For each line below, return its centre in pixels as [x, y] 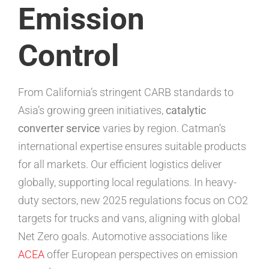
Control [69, 55]
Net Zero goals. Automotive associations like [122, 236]
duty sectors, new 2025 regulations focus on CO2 [133, 200]
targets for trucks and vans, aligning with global [129, 218]
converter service [59, 128]
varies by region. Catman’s [163, 128]
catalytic [186, 110]
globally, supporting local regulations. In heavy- [127, 182]
